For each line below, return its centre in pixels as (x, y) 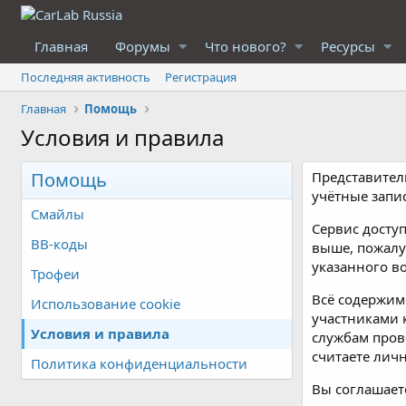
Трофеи (56, 274)
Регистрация (201, 77)
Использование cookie (106, 304)
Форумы (143, 46)
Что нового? (246, 46)
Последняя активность (86, 77)
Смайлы (58, 214)
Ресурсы (348, 46)
